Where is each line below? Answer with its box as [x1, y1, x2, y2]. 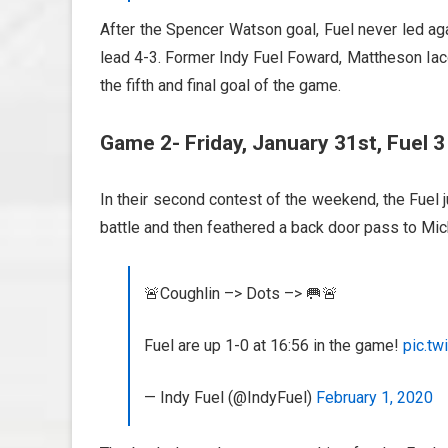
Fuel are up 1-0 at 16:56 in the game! [144, 336, 403, 355]
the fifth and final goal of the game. [100, 76, 341, 95]
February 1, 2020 [316, 388, 433, 407]
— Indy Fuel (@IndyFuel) [144, 388, 316, 407]
